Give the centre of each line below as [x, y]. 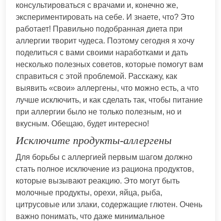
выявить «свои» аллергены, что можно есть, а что [107, 88]
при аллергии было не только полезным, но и [99, 111]
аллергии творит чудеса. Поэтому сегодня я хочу [105, 40]
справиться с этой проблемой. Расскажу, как [96, 76]
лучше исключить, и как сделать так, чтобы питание [109, 100]
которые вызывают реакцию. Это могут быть [98, 181]
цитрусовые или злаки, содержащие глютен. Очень [109, 204]
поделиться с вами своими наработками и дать [102, 52]
